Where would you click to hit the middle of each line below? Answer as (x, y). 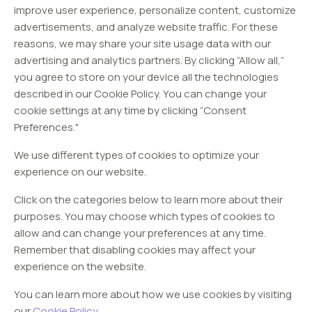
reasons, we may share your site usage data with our (142, 44)
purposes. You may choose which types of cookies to (145, 216)
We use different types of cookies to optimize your (136, 155)
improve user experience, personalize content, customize (155, 10)
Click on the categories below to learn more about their (148, 200)
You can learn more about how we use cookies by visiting (153, 294)
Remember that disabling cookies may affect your (135, 250)
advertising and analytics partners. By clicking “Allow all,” (149, 60)
